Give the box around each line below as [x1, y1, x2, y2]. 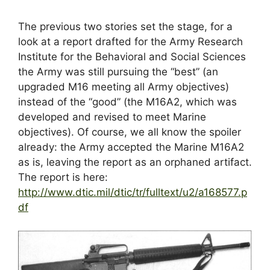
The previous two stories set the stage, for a [18, 20, 233, 33]
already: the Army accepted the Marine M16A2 [18, 140, 244, 153]
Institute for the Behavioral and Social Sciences [18, 50, 246, 63]
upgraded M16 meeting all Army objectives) [18, 80, 229, 93]
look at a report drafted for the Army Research [18, 35, 243, 48]
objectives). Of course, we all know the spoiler [18, 125, 241, 138]
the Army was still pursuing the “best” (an [18, 65, 218, 78]
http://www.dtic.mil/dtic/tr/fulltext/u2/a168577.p [18, 186, 247, 198]
